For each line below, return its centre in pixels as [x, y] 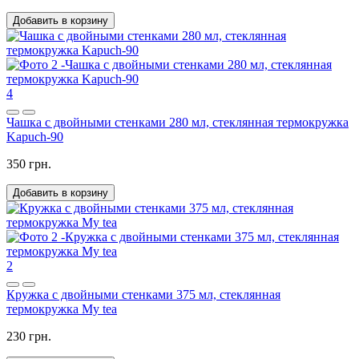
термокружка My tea [62, 309]
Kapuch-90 [35, 137]
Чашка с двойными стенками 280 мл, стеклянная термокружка [177, 123]
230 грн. [29, 337]
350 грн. [29, 164]
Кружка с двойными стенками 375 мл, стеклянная [143, 295]
